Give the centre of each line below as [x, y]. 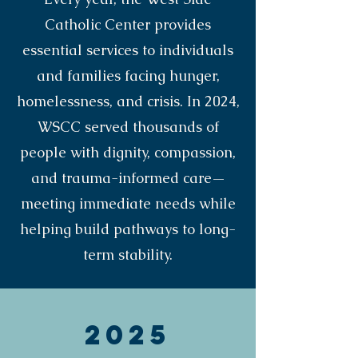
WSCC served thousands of [128, 127]
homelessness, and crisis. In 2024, [128, 101]
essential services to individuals [128, 50]
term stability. [128, 255]
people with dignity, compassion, [128, 152]
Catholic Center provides [128, 24]
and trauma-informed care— [128, 178]
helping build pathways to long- [128, 229]
